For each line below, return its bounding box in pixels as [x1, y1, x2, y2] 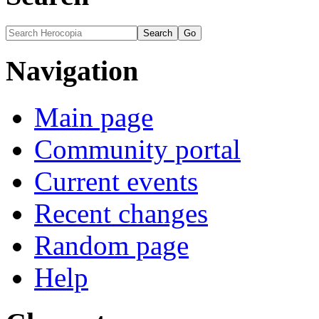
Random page [34, 229, 189, 261]
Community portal [34, 133, 241, 164]
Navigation [6, 54, 138, 87]
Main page [34, 101, 153, 132]
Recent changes [34, 197, 208, 229]
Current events [34, 165, 198, 197]
